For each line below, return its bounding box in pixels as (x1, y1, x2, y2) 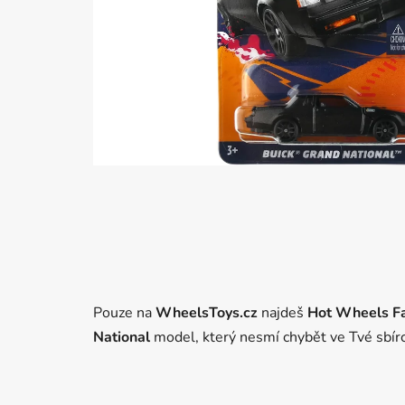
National (93, 327, 150, 348)
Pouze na (93, 303, 155, 324)
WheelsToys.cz (155, 303, 258, 324)
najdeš (258, 303, 307, 324)
